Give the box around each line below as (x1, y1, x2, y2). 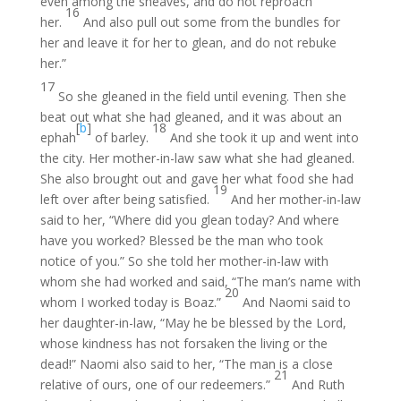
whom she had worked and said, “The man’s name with (39, 273, 361, 290)
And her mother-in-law (230, 191, 361, 208)
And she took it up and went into (169, 129, 359, 146)
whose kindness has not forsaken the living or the (39, 335, 328, 352)
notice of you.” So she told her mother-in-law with (39, 252, 328, 269)
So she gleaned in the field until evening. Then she (57, 88, 346, 105)
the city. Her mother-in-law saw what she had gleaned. (39, 149, 354, 166)
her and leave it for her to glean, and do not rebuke (39, 34, 337, 51)
